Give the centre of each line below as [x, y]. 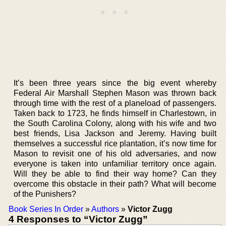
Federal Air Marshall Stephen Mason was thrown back [115, 93]
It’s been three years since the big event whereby [115, 83]
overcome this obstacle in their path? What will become [115, 184]
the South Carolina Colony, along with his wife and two [115, 123]
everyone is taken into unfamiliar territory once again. [115, 163]
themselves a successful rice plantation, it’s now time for [115, 143]
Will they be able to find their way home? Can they [115, 174]
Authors [105, 209]
